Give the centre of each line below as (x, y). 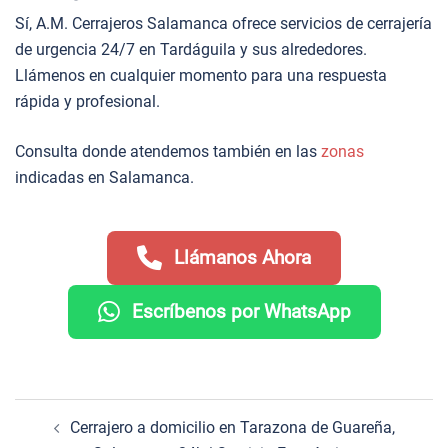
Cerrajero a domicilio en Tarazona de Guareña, (232, 427)
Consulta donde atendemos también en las (168, 151)
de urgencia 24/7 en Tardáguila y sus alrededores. (191, 49)
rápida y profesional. (87, 101)
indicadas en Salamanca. (104, 177)
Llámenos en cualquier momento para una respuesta (201, 75)
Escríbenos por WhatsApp (241, 311)
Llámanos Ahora (242, 257)
